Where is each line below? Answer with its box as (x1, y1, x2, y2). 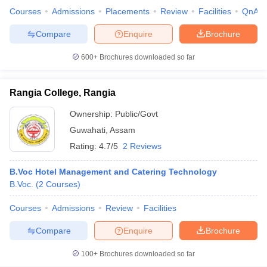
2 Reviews (123, 141, 162, 151)
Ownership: (70, 109, 115, 119)
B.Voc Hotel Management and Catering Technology (10, 167, 217, 176)
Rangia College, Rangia (10, 88, 116, 98)
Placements (105, 7, 150, 16)
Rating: (70, 141, 99, 151)
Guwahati (70, 125, 105, 135)
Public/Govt (115, 109, 158, 119)
